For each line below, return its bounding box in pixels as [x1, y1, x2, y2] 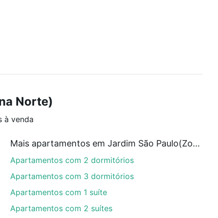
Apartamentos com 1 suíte [10, 187, 108, 197]
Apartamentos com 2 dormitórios [10, 155, 134, 165]
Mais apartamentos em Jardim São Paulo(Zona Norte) [193, 138, 200, 148]
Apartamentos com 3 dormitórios [10, 171, 134, 181]
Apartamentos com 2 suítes [10, 203, 113, 213]
